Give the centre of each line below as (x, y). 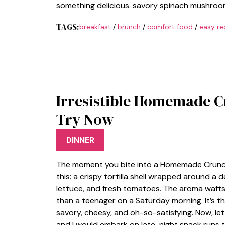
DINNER (80, 140)
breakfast (95, 27)
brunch (129, 27)
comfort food (170, 27)
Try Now (85, 119)
